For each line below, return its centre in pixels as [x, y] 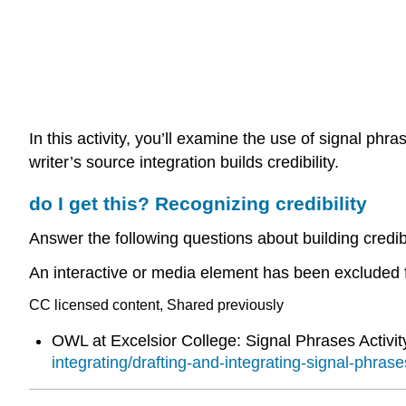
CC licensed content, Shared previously [156, 305]
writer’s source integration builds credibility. [184, 162]
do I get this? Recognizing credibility [198, 203]
